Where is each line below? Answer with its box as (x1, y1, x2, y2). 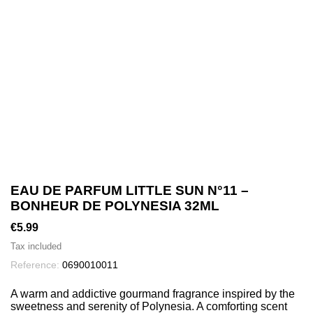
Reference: (10, 259, 59, 270)
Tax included (10, 241, 61, 252)
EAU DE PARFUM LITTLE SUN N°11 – (10, 183, 249, 198)
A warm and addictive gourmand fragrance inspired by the (10, 288, 295, 300)
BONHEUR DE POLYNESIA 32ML (10, 198, 219, 213)
